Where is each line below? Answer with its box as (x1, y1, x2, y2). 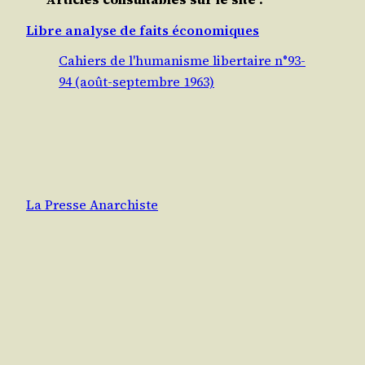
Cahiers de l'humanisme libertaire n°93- (59, 51, 306, 69)
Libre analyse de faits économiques (26, 21, 259, 40)
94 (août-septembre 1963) (59, 72, 214, 90)
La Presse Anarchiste (26, 195, 158, 213)
